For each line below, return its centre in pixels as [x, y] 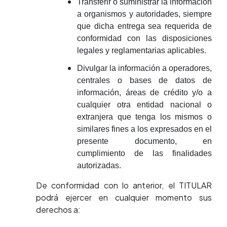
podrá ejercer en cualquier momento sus [124, 197]
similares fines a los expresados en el [144, 129]
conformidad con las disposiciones [144, 38]
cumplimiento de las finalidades [144, 153]
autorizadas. [99, 165]
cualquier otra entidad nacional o [144, 105]
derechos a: [58, 210]
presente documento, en [144, 141]
